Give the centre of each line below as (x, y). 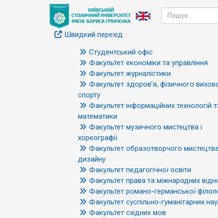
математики (98, 116)
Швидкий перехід (93, 35)
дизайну (92, 159)
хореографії (98, 138)
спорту (89, 95)
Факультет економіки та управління (148, 63)
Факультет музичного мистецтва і (145, 127)
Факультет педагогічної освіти (140, 170)
